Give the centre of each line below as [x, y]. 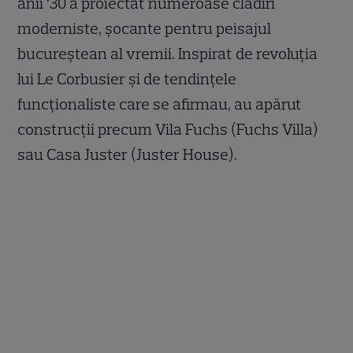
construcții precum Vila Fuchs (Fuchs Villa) [168, 130]
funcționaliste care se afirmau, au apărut [160, 104]
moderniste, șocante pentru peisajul [145, 29]
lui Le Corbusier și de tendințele [127, 79]
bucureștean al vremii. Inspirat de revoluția [168, 54]
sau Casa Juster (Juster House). [129, 155]
